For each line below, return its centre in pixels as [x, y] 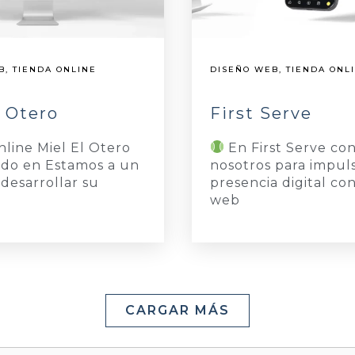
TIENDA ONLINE [54, 69]
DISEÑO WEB [244, 69]
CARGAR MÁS [177, 310]
